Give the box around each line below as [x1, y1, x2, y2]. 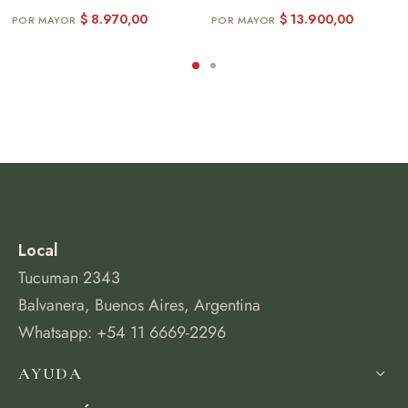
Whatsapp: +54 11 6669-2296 [18, 321, 226, 344]
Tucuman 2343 [18, 266, 120, 290]
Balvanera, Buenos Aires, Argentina [18, 293, 260, 317]
